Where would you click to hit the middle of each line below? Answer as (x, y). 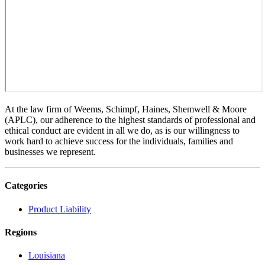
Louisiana (47, 256)
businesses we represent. (50, 152)
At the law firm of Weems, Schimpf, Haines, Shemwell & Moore (126, 109)
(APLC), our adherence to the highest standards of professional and (130, 120)
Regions (21, 232)
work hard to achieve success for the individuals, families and (119, 141)
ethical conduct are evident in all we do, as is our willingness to (122, 131)
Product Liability (60, 209)
